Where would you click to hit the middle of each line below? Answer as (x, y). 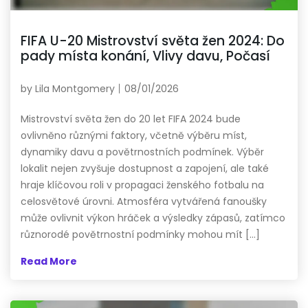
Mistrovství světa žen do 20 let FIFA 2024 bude (131, 119)
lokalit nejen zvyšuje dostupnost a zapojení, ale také (145, 168)
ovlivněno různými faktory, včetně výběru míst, (134, 135)
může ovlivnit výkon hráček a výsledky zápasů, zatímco (153, 218)
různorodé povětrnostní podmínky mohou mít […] (140, 234)
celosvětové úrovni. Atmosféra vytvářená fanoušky (144, 201)
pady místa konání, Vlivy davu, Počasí (145, 56)
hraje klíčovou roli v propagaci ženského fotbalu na (142, 185)
